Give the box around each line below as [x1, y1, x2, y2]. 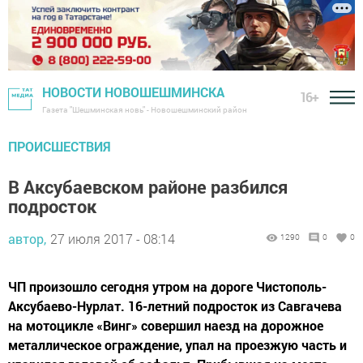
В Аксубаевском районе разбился [8, 175, 288, 199]
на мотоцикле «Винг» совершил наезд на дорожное [8, 317, 323, 335]
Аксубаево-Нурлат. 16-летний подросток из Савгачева [8, 297, 342, 315]
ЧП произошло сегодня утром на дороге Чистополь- [8, 278, 327, 296]
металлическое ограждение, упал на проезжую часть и [8, 336, 347, 354]
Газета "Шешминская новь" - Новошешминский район [42, 105, 247, 116]
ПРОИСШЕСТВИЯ [8, 138, 111, 156]
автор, [8, 230, 46, 248]
